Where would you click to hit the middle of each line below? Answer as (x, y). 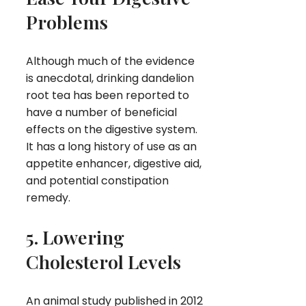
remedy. (48, 197)
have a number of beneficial (101, 112)
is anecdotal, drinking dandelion (110, 78)
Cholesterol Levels (103, 261)
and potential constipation (97, 180)
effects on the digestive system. (112, 129)
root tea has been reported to (108, 95)
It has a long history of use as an (111, 146)
